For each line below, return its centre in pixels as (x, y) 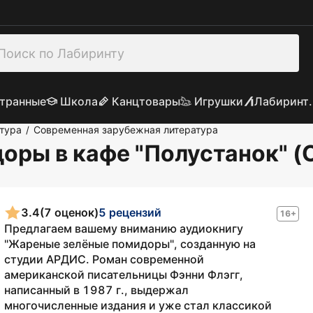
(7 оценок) (69, 212)
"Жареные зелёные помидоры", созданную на (130, 244)
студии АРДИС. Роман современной (104, 259)
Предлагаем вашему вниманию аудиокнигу (124, 228)
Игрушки (218, 101)
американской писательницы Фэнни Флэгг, (124, 275)
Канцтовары (146, 101)
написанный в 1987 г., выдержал (96, 290)
